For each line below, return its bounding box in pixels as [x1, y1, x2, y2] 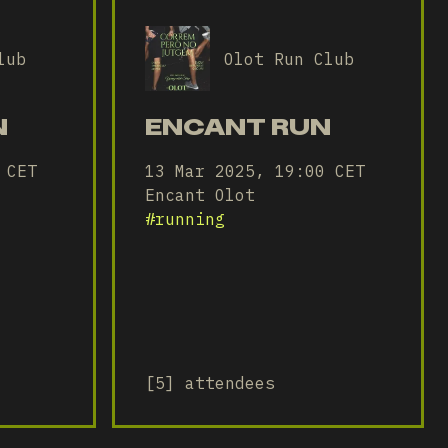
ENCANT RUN [145, 112, 331, 141]
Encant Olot [145, 185, 255, 205]
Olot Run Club [224, 48, 354, 69]
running [155, 209, 225, 229]
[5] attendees [145, 373, 275, 393]
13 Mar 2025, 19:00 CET [145, 161, 365, 181]
